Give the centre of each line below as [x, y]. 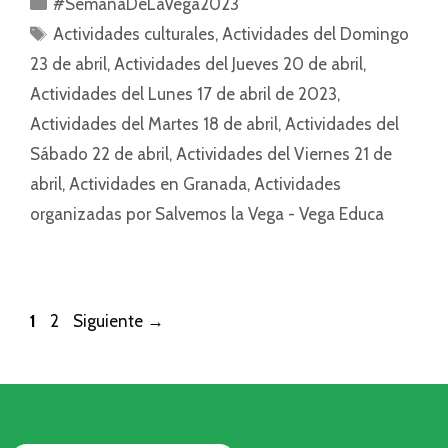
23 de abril [68, 64]
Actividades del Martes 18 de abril [154, 124]
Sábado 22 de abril [99, 154]
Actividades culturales [134, 34]
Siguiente [110, 321]
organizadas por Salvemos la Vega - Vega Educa [207, 214]
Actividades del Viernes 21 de [284, 154]
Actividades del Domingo [316, 34]
